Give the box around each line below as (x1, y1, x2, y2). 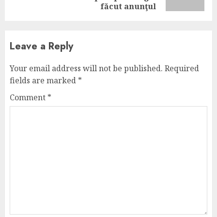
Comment (10, 92, 47, 103)
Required (165, 63, 199, 74)
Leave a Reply (10, 39, 73, 53)
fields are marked (10, 75, 78, 86)
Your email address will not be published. (10, 63, 163, 74)
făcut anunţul (100, 1, 156, 12)
